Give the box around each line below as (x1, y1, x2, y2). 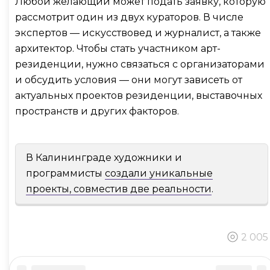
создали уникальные (105, 168, 213, 180)
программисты (26, 168, 105, 180)
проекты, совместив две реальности (26, 183, 212, 195)
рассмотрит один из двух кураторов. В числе (15, 11, 243, 24)
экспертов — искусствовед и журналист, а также (15, 27, 261, 39)
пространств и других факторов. (15, 105, 181, 118)
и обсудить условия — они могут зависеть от (15, 74, 242, 86)
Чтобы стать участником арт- (77, 43, 221, 55)
